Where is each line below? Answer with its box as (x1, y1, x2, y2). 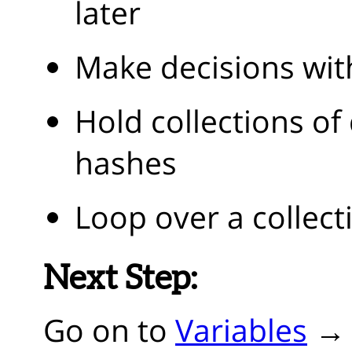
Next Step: (43, 258, 197, 296)
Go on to (43, 309, 175, 350)
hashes (75, 141, 177, 183)
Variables (175, 309, 307, 350)
